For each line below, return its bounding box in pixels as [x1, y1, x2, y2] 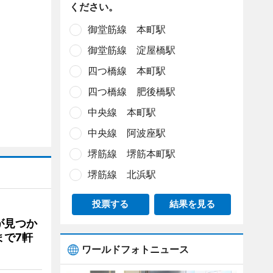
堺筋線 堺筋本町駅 [87, 147, 175, 160]
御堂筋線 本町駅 [87, 23, 166, 35]
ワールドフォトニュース [81, 243, 189, 255]
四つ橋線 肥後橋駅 [87, 85, 175, 97]
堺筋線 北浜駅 [87, 168, 156, 180]
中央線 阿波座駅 [87, 127, 166, 139]
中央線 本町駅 [87, 106, 156, 118]
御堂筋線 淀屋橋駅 [87, 44, 175, 56]
